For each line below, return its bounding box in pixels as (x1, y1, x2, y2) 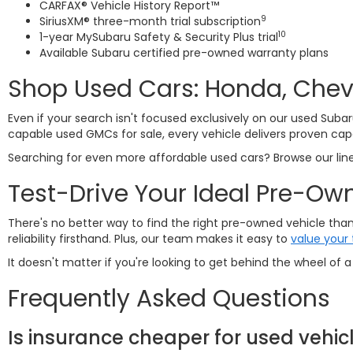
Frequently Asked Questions (8, 282, 330, 315)
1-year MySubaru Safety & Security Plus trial (39, 29, 278, 45)
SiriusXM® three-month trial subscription (39, 13, 261, 29)
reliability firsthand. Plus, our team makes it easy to (8, 231, 291, 247)
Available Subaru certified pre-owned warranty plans (39, 45, 329, 61)
